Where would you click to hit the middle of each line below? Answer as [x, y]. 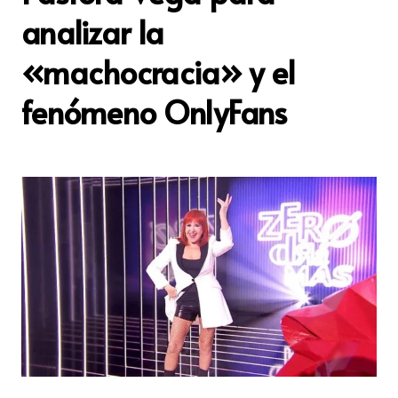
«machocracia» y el [159, 71]
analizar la [93, 31]
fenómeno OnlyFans [154, 111]
